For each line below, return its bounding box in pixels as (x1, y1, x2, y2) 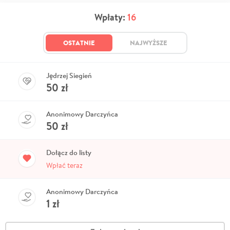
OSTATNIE (63, 37, 95, 47)
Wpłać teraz (46, 160, 83, 170)
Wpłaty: (94, 10, 127, 24)
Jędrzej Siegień (46, 70, 92, 80)
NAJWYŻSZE (129, 37, 167, 47)
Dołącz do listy (46, 147, 91, 157)
